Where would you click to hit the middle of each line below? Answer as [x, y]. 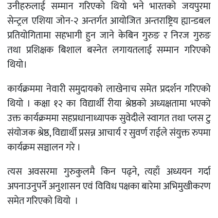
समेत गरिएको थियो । [43, 201]
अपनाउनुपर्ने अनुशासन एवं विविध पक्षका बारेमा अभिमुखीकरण [109, 187]
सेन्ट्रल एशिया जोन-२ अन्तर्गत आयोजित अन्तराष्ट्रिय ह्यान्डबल [109, 21]
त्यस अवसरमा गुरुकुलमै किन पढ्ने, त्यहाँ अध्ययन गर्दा [109, 172]
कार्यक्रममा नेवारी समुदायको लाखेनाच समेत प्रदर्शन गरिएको [109, 89]
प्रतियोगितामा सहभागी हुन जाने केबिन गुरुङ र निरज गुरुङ [109, 36]
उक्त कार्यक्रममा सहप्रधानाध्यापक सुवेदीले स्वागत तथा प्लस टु [109, 118]
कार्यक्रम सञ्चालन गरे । [44, 148]
